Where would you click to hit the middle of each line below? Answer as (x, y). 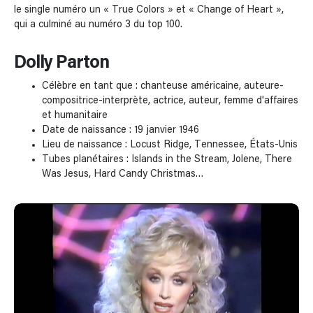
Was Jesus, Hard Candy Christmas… (123, 174)
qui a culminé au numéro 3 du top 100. (98, 24)
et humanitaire (75, 115)
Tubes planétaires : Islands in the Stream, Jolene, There (167, 159)
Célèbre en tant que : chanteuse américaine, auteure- (163, 86)
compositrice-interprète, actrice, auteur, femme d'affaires (170, 100)
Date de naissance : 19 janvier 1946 (121, 130)
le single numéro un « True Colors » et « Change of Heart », (149, 9)
